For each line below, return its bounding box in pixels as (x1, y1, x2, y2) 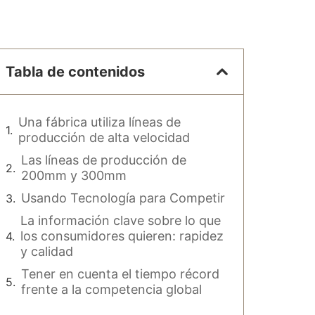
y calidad (20, 243, 73, 259)
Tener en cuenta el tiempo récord (21, 266, 219, 281)
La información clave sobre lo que (20, 212, 221, 228)
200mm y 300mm (21, 167, 127, 183)
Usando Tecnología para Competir (21, 190, 225, 205)
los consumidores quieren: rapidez (20, 228, 224, 243)
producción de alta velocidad (18, 129, 190, 145)
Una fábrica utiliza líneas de (18, 114, 181, 129)
